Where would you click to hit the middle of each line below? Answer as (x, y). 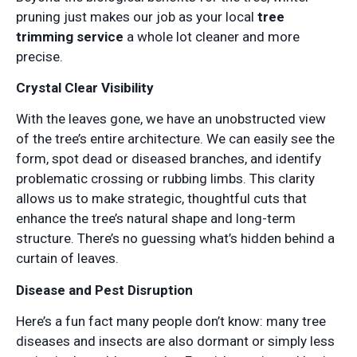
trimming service (70, 36)
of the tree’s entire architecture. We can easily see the (175, 139)
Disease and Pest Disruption (104, 290)
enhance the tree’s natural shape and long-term (156, 219)
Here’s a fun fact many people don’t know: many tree (171, 322)
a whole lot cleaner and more (212, 36)
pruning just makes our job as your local (137, 16)
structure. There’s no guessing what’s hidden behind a (175, 239)
